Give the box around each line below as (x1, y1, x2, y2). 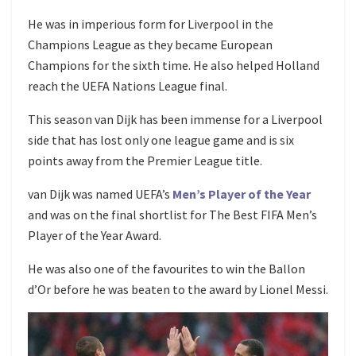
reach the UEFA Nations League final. (28, 78, 227, 95)
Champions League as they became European (28, 37, 273, 53)
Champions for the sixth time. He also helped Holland (28, 57, 319, 74)
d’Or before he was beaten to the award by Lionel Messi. (28, 281, 328, 298)
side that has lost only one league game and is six (28, 132, 294, 149)
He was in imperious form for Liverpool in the (28, 16, 273, 33)
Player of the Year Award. (28, 227, 161, 244)
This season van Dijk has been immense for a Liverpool (28, 111, 323, 128)
